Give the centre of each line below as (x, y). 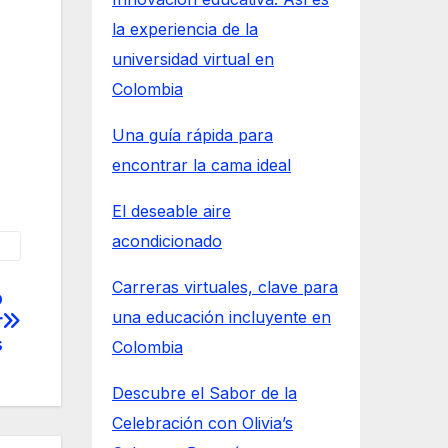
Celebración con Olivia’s (202, 423)
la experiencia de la (185, 29)
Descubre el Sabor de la (204, 393)
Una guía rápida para (192, 135)
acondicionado (167, 241)
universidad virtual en (193, 59)
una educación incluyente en (221, 317)
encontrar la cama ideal (201, 165)
